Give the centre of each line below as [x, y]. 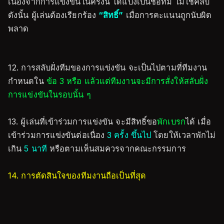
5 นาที [35, 148]
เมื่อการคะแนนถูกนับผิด [167, 15]
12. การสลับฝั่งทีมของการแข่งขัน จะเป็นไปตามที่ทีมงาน [108, 67]
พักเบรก [171, 121]
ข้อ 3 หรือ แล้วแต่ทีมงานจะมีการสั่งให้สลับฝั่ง [127, 81]
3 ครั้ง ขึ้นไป [129, 135]
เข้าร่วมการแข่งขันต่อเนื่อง [58, 135]
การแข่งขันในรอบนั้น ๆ [49, 94]
